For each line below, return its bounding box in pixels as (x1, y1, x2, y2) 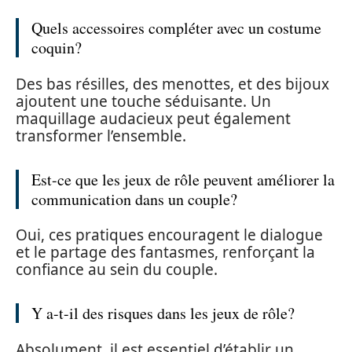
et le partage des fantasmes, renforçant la (16, 242, 315, 262)
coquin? (31, 37, 82, 58)
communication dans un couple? (31, 188, 237, 210)
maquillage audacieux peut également (16, 108, 291, 129)
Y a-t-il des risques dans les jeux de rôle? (31, 302, 295, 324)
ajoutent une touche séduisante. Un (16, 90, 271, 112)
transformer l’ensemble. (16, 125, 186, 146)
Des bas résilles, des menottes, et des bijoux (16, 73, 329, 94)
